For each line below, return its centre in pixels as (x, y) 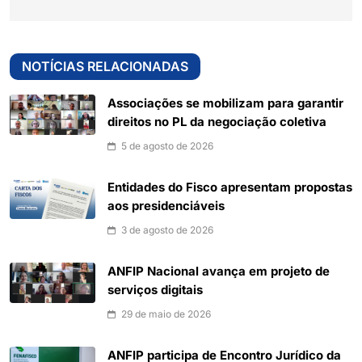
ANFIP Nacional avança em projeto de (219, 272)
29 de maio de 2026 (166, 314)
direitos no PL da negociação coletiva (217, 122)
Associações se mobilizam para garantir (225, 104)
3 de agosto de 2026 (167, 230)
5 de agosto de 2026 (167, 146)
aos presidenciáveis (166, 206)
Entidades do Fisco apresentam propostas (230, 188)
